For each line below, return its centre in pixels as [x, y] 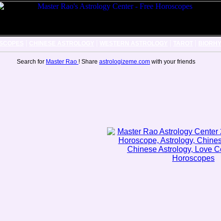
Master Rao [62, 62]
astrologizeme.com [125, 62]
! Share [89, 62]
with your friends [173, 62]
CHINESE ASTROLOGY [62, 43]
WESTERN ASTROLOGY [134, 43]
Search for [31, 62]
